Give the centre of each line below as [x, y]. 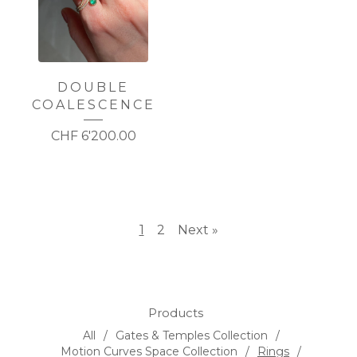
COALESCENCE [93, 105]
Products [175, 313]
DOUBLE [93, 88]
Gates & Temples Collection [191, 336]
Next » [198, 230]
